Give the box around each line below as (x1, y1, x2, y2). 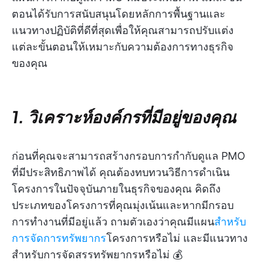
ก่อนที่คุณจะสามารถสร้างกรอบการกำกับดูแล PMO (12, 150, 245, 163)
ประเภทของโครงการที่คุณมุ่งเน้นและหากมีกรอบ (12, 199, 234, 212)
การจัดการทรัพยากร (12, 232, 106, 245)
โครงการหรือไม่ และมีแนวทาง (106, 232, 248, 245)
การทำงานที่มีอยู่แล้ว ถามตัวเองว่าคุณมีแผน (12, 215, 214, 228)
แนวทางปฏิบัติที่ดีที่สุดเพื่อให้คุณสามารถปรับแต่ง (12, 24, 234, 37)
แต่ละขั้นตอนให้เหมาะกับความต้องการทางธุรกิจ (12, 41, 234, 53)
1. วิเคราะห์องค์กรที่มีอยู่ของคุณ (12, 106, 236, 127)
